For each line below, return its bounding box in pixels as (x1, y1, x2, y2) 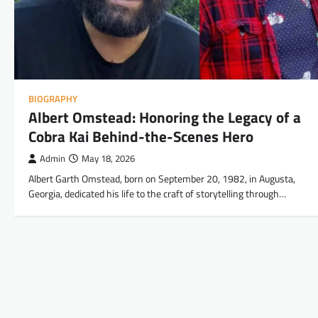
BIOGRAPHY (28, 92, 77, 106)
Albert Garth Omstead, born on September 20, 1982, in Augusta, (28, 171, 295, 187)
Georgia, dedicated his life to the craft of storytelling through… (28, 186, 286, 202)
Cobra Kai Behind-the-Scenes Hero (28, 125, 253, 148)
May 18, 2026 (82, 152, 135, 166)
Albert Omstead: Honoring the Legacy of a (28, 106, 301, 129)
